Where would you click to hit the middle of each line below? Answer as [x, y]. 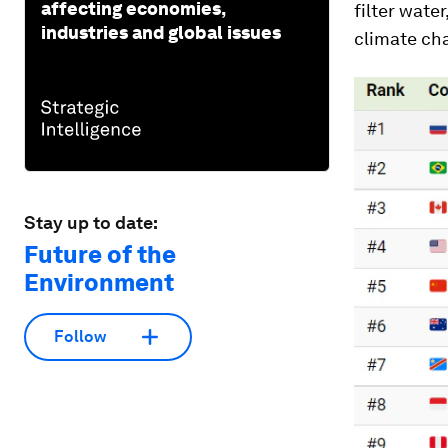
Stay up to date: [91, 222]
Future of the [100, 254]
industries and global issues [161, 32]
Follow [80, 337]
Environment [99, 282]
